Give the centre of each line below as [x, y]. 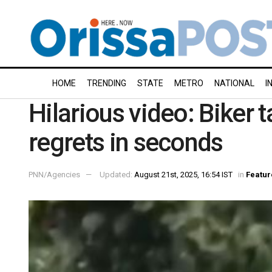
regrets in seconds [126, 142]
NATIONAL [234, 83]
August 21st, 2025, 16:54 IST [183, 174]
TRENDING [107, 83]
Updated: [117, 174]
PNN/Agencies [54, 174]
